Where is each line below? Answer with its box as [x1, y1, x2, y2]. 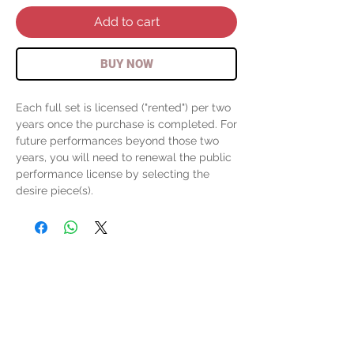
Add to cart [93, 13, 160, 29]
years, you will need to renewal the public [16, 150, 232, 164]
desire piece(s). [16, 183, 93, 197]
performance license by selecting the [16, 167, 209, 180]
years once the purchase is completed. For [16, 117, 237, 130]
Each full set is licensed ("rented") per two [16, 100, 231, 114]
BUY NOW [100, 56, 153, 71]
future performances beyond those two [16, 134, 219, 147]
